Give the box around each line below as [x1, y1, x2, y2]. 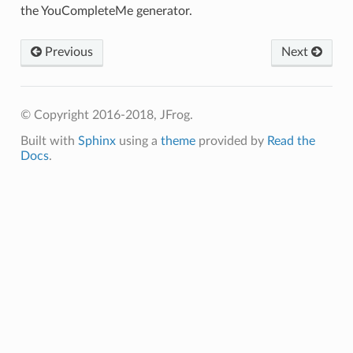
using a [115, 134, 161, 147]
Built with [20, 134, 78, 147]
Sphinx [77, 134, 116, 147]
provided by [195, 134, 267, 147]
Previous [41, 45, 93, 58]
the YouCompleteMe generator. [20, 4, 192, 17]
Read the [266, 134, 315, 147]
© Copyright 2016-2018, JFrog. [20, 108, 193, 121]
